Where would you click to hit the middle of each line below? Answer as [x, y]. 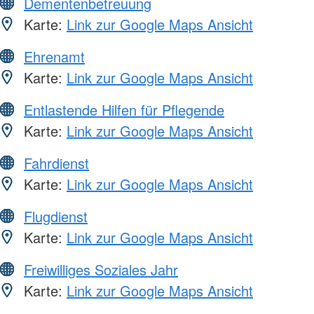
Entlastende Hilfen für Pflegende [124, 109]
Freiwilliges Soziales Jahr [101, 269]
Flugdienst [56, 216]
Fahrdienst [56, 163]
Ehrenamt [54, 56]
